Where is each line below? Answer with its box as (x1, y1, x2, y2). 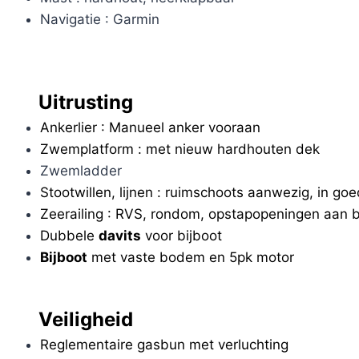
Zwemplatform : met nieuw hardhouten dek (39, 141, 320, 158)
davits (98, 228, 141, 244)
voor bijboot (140, 228, 222, 244)
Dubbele (39, 228, 99, 244)
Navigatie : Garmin (39, 10, 159, 27)
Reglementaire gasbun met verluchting (39, 336, 288, 353)
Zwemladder (39, 163, 122, 179)
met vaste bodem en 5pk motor (87, 249, 294, 266)
